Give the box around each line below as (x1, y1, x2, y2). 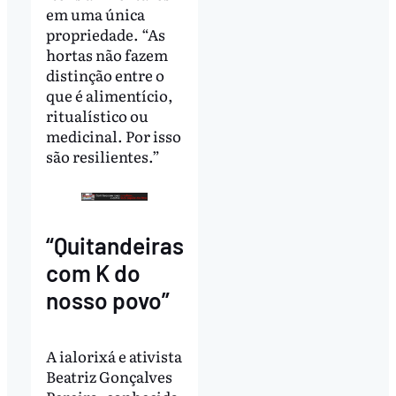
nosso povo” (45, 286, 170, 315)
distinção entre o (45, 63, 164, 86)
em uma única (45, 2, 145, 25)
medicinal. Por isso (45, 124, 181, 147)
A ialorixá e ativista (45, 344, 182, 367)
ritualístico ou (45, 103, 148, 126)
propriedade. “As (45, 22, 165, 45)
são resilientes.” (45, 144, 160, 167)
